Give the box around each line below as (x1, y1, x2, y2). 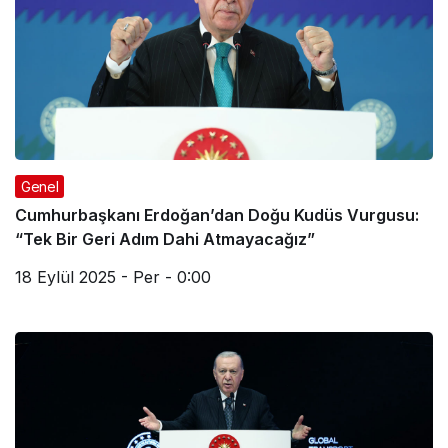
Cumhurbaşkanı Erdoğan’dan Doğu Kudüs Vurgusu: (15, 204, 419, 225)
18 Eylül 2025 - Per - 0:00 (15, 266, 211, 287)
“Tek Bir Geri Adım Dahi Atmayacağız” (15, 228, 315, 249)
